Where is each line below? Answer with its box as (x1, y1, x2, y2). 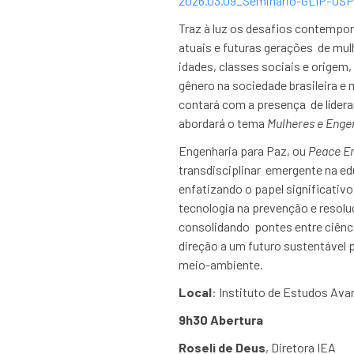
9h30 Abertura (178, 312, 265, 327)
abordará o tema (178, 115, 267, 130)
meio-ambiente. (178, 257, 265, 272)
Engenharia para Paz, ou (178, 143, 308, 158)
